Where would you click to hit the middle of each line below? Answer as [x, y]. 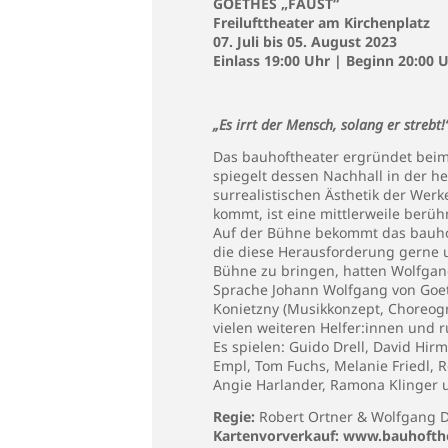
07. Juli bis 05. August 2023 [305, 41]
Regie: [234, 416]
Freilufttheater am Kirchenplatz [321, 22]
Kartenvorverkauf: [276, 435]
